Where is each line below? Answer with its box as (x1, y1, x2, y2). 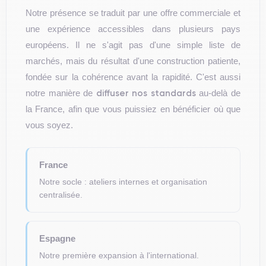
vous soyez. (26, 120, 73, 130)
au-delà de (195, 88, 241, 98)
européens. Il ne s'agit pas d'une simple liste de (26, 40, 240, 50)
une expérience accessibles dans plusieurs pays (26, 24, 240, 34)
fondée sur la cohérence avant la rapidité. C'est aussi (26, 72, 240, 82)
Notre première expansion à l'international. (39, 251, 199, 260)
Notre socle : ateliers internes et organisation (39, 177, 207, 186)
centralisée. (39, 190, 83, 199)
